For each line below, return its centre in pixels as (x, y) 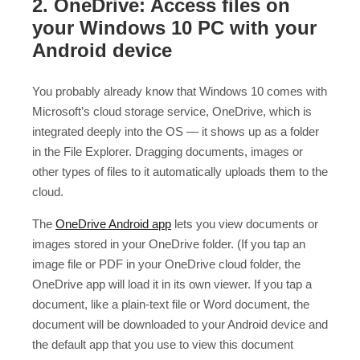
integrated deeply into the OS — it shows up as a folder (176, 132)
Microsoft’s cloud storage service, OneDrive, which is (172, 112)
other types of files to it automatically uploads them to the (180, 172)
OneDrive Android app (113, 224)
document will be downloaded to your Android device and (180, 325)
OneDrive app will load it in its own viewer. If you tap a (172, 284)
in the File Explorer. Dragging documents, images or (168, 152)
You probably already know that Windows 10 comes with (180, 92)
